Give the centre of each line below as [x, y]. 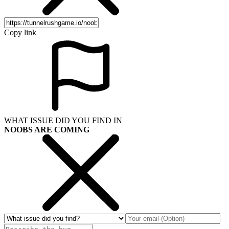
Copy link [20, 32]
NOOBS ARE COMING [47, 129]
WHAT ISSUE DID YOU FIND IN [63, 120]
